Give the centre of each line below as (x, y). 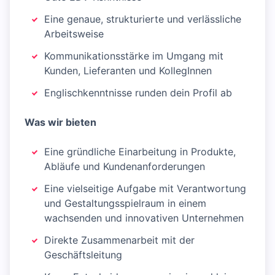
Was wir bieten (60, 122)
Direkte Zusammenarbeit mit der (119, 240)
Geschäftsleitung (83, 255)
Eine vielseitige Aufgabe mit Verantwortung (145, 189)
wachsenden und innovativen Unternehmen (144, 218)
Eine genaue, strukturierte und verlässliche (143, 19)
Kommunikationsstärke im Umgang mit (134, 56)
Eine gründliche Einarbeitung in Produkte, (140, 152)
